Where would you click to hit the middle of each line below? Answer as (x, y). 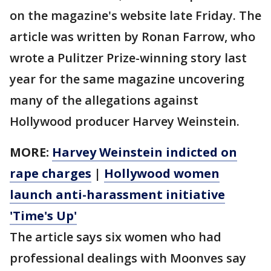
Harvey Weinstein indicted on (145, 152)
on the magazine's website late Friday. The (135, 15)
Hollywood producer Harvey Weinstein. (125, 121)
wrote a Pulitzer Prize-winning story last (128, 58)
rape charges (51, 173)
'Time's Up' (43, 216)
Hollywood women (162, 173)
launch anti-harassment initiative (117, 194)
